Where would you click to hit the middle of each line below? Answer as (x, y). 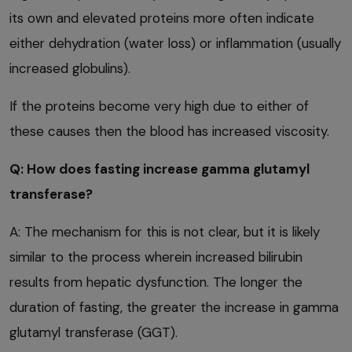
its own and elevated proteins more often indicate (162, 18)
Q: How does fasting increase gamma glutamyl (159, 169)
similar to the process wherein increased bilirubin (156, 257)
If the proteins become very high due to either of (159, 106)
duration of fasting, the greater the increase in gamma (174, 307)
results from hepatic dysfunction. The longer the (156, 282)
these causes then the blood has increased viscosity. (169, 131)
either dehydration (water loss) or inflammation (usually (175, 43)
